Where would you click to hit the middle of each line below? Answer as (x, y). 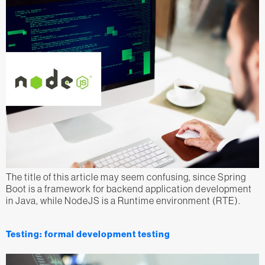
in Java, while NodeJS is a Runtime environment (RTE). (123, 200)
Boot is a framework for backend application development (129, 188)
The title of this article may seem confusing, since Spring (126, 177)
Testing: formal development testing (88, 235)
